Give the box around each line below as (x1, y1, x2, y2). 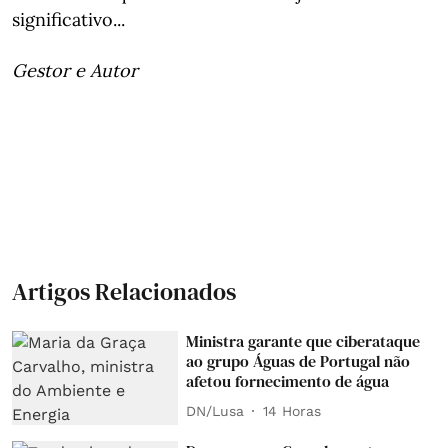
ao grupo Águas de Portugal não (186, 350, 411, 372)
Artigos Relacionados (12, 275, 236, 308)
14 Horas (263, 402, 322, 419)
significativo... (12, 8, 125, 31)
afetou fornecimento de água (186, 370, 390, 392)
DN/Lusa (186, 402, 245, 419)
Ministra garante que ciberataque (186, 330, 421, 352)
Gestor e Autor (12, 59, 138, 82)
